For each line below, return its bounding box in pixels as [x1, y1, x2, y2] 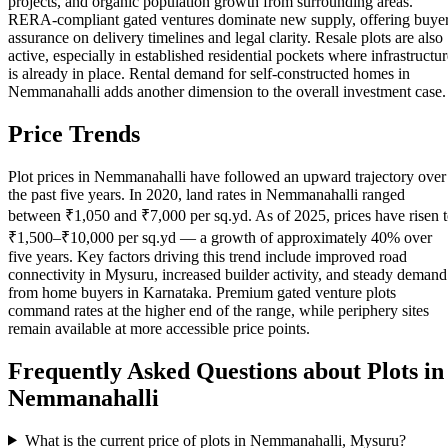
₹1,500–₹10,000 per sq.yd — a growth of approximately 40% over [8, 228, 432, 246]
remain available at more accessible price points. [8, 319, 310, 337]
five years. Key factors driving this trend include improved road [8, 247, 407, 265]
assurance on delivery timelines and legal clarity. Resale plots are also [8, 28, 443, 46]
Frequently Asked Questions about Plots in [8, 357, 444, 384]
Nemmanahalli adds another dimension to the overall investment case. [8, 82, 446, 100]
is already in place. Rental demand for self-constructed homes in [8, 64, 410, 82]
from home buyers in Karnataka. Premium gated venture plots [8, 283, 396, 301]
